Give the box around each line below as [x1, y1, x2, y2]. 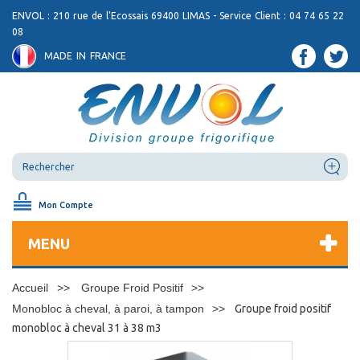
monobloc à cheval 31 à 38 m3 [12, 321, 162, 334]
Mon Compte [39, 200, 93, 210]
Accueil [12, 281, 48, 294]
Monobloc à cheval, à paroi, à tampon [12, 302, 204, 315]
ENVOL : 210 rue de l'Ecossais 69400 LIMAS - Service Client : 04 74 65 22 [12, 10, 344, 21]
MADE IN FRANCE [44, 51, 126, 61]
